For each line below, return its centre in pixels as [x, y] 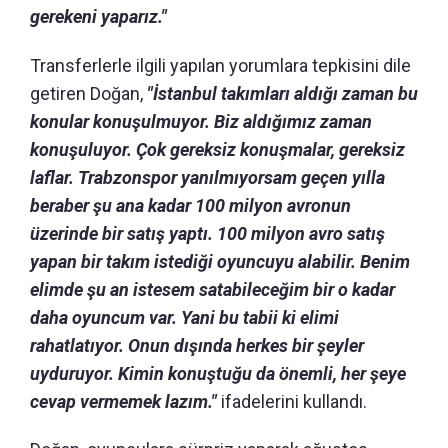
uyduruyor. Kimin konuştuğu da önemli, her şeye [218, 373]
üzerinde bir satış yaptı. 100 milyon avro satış [207, 233]
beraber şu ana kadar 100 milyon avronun [190, 205]
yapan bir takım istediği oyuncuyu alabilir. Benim [220, 261]
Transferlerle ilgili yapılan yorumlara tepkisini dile [220, 65]
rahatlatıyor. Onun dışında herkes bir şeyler [197, 345]
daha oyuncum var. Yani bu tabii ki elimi [184, 317]
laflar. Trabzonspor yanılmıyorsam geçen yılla [207, 177]
